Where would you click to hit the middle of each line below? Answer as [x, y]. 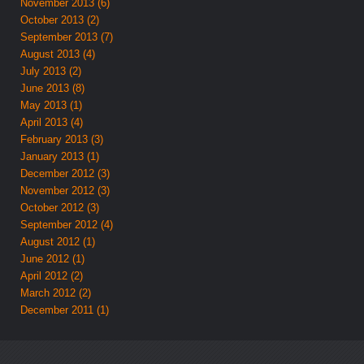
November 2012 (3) [65, 190]
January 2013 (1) [60, 156]
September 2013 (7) [67, 37]
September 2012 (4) [67, 224]
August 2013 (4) [58, 54]
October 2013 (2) [60, 19]
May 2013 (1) [52, 105]
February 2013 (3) [62, 139]
